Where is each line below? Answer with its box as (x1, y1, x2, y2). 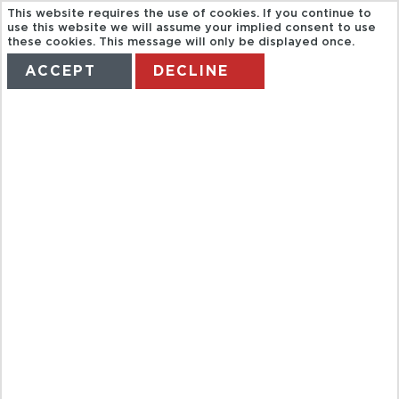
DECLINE (153, 64, 230, 79)
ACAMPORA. (27, 272, 319, 315)
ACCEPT (25, 64, 97, 79)
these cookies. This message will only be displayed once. (7, 37, 355, 49)
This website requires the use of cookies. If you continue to (7, 8, 372, 20)
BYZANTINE (27, 323, 305, 367)
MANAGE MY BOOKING (185, 115, 332, 128)
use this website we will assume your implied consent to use (7, 22, 377, 35)
